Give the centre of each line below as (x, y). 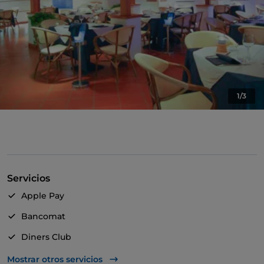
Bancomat (43, 217)
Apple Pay (43, 196)
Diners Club (46, 237)
